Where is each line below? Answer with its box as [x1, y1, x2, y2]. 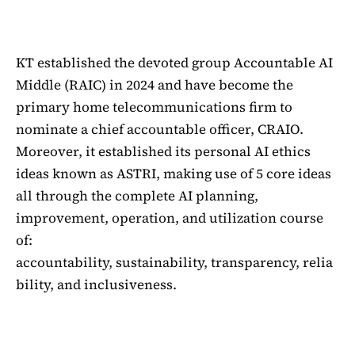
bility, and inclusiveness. [16, 274, 177, 294]
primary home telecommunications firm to [16, 97, 292, 116]
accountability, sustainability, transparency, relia [16, 252, 333, 272]
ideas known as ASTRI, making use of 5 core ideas [16, 163, 331, 183]
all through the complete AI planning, [16, 185, 258, 205]
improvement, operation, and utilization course [16, 208, 323, 227]
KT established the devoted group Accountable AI [16, 52, 333, 72]
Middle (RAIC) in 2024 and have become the [16, 74, 293, 94]
